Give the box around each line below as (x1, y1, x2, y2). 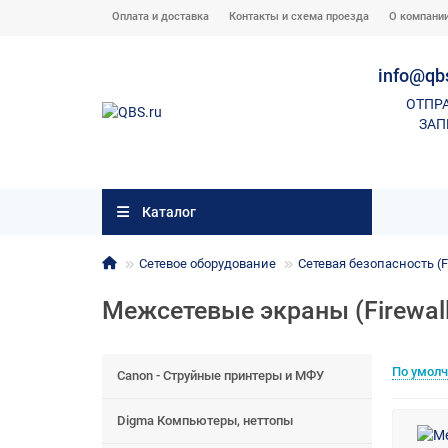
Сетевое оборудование (139, 256, 276, 272)
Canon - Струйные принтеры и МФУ (117, 368, 324, 384)
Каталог (141, 204, 196, 221)
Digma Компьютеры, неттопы (117, 413, 293, 429)
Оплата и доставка (112, 10, 209, 23)
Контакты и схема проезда (229, 10, 369, 23)
